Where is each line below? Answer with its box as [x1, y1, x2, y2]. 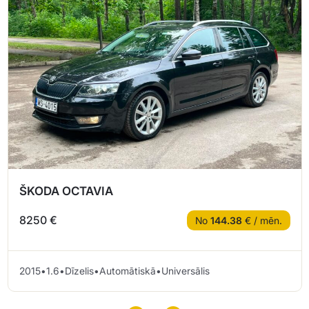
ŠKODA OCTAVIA [19, 183, 113, 198]
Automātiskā [99, 264, 156, 277]
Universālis [161, 264, 210, 277]
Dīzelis [65, 264, 94, 277]
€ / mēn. [242, 214, 282, 226]
